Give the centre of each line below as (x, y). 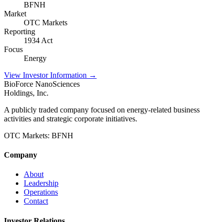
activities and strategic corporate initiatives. (71, 118)
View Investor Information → (50, 75)
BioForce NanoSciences (42, 84)
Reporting (20, 31)
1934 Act (38, 40)
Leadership (41, 183)
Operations (41, 192)
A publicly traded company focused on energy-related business (102, 110)
